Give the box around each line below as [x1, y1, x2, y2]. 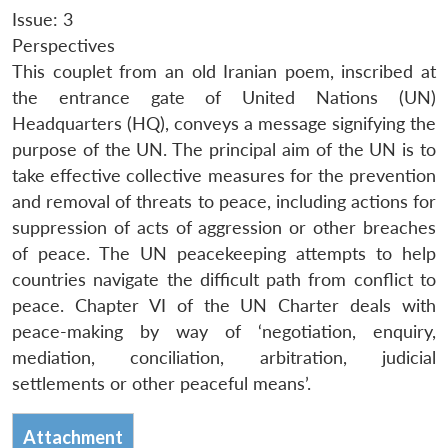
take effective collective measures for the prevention [12, 164, 436, 186]
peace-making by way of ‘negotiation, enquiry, [12, 320, 436, 342]
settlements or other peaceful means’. [12, 372, 311, 394]
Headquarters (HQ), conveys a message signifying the [12, 112, 436, 134]
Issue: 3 [12, 8, 73, 30]
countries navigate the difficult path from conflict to [12, 268, 436, 290]
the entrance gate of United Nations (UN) [12, 86, 436, 108]
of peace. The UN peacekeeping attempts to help [12, 242, 436, 264]
